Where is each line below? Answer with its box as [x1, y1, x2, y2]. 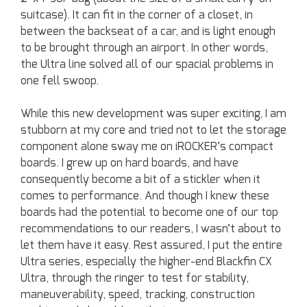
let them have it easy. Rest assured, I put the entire [21, 240, 282, 251]
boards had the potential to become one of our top [21, 207, 278, 219]
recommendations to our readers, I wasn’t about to [21, 223, 281, 235]
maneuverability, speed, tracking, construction [21, 289, 255, 301]
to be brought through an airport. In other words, [21, 42, 268, 54]
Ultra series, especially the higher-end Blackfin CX [21, 256, 272, 268]
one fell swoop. [21, 75, 99, 87]
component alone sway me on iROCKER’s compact [21, 141, 273, 153]
